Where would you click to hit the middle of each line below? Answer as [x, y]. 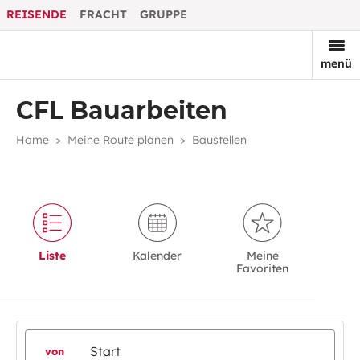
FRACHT [103, 14]
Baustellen [219, 140]
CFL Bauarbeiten [122, 110]
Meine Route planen [121, 140]
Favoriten [263, 268]
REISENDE [37, 14]
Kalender [157, 256]
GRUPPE [164, 14]
